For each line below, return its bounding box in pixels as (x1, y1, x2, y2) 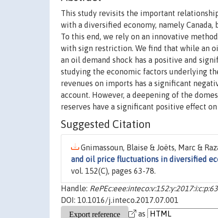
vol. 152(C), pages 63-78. (71, 166, 156, 176)
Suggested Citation (61, 118, 151, 131)
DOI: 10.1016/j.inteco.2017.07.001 (61, 196, 179, 205)
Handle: (61, 184, 90, 193)
